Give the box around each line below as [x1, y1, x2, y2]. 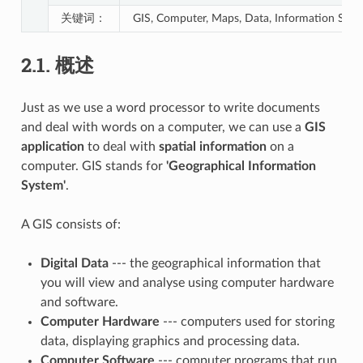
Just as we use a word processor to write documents [20, 100, 320, 114]
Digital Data [40, 256, 109, 270]
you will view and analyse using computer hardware [40, 275, 334, 289]
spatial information [158, 139, 267, 153]
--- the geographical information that [108, 256, 321, 270]
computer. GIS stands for [20, 159, 166, 173]
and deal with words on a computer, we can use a [20, 120, 305, 134]
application [20, 139, 84, 153]
